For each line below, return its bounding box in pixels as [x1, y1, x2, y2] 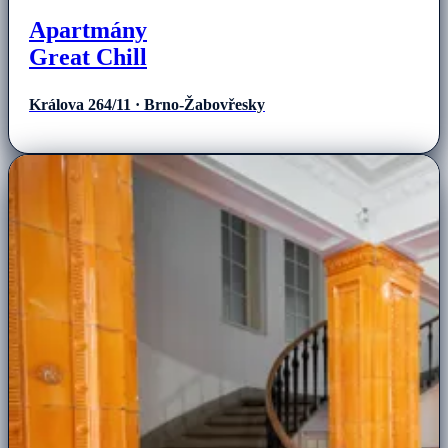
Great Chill [29, 43, 147, 70]
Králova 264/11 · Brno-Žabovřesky [29, 96, 265, 114]
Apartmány [29, 16, 147, 43]
